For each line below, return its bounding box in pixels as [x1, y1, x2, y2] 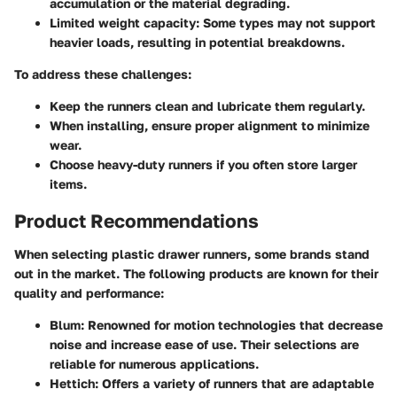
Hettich [50, 376, 95, 391]
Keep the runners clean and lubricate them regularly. [50, 97, 365, 113]
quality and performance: [14, 285, 164, 300]
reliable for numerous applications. [50, 356, 259, 371]
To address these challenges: [14, 66, 191, 82]
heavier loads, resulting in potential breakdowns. [50, 34, 345, 50]
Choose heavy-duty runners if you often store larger [50, 156, 357, 172]
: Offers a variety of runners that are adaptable [95, 376, 374, 391]
